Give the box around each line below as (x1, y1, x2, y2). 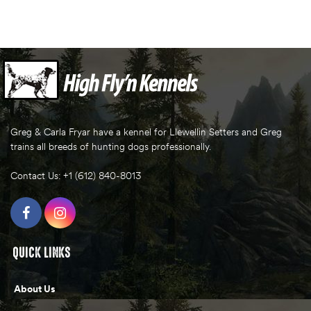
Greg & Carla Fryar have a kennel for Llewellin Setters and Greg (10, 126, 282, 139)
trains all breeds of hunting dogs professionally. (10, 140, 211, 153)
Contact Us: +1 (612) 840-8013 (10, 169, 141, 183)
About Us (14, 283, 56, 296)
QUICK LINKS (12, 245, 71, 261)
